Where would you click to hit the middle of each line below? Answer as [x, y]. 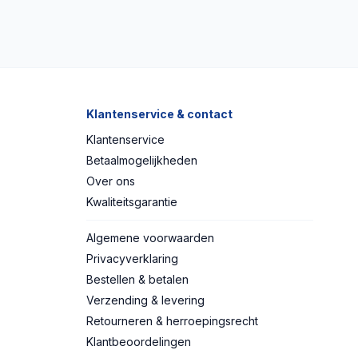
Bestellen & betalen [137, 279]
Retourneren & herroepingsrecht [172, 320]
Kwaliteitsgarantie [132, 201]
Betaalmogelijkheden [142, 160]
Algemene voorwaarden [150, 237]
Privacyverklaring [132, 258]
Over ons [111, 181]
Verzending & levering [145, 300]
